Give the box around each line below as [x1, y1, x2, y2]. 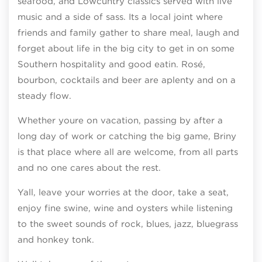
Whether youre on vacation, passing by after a [18, 115, 223, 126]
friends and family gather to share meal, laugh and [18, 27, 239, 38]
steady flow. [18, 90, 71, 101]
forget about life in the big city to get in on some [18, 43, 235, 54]
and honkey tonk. [18, 234, 94, 245]
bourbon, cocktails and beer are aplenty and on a [18, 74, 236, 85]
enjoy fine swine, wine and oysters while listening [18, 202, 233, 213]
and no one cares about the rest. [18, 162, 161, 173]
